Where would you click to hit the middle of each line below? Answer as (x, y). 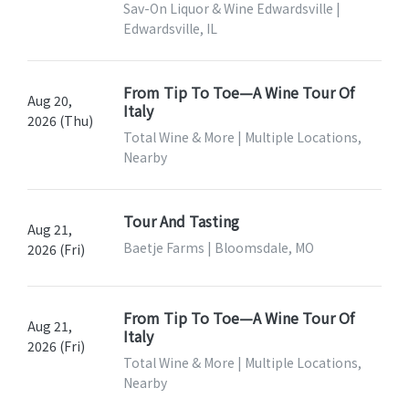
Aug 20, (50, 101)
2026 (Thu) (60, 121)
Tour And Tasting (181, 221)
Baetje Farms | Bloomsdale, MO (218, 248)
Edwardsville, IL (170, 29)
